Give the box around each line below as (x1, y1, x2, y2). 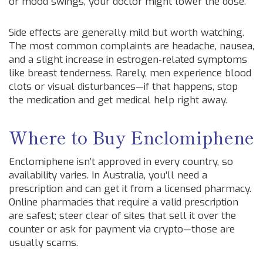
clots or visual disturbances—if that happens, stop (9, 80, 238, 93)
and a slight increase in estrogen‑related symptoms (9, 53, 247, 66)
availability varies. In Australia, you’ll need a (9, 168, 207, 182)
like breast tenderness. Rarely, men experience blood (9, 66, 251, 80)
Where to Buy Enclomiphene (9, 124, 254, 150)
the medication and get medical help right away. (9, 93, 227, 107)
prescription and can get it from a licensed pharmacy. (9, 182, 251, 195)
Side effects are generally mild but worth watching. (9, 26, 244, 39)
